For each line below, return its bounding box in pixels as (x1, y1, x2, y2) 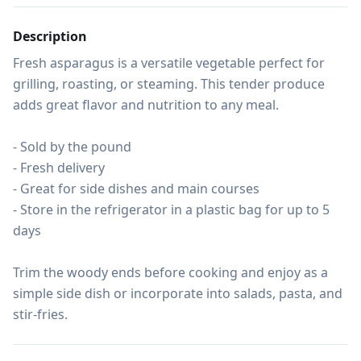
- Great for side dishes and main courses (13, 180, 259, 197)
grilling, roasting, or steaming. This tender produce (13, 75, 325, 93)
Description (13, 27, 87, 45)
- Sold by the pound (13, 138, 131, 156)
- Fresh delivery (13, 159, 105, 176)
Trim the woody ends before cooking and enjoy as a (13, 263, 328, 281)
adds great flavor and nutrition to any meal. (13, 96, 279, 114)
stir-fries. (13, 305, 68, 323)
